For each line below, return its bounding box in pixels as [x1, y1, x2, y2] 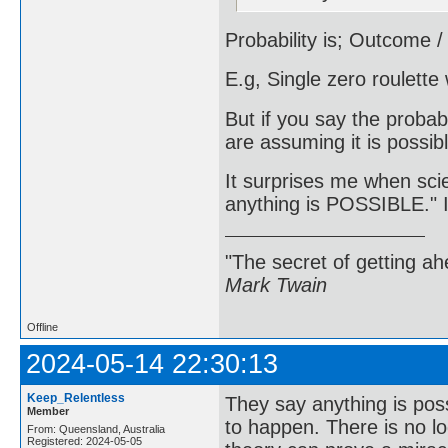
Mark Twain [225, 273, 327, 296]
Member [27, 404, 69, 417]
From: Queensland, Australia [27, 422, 165, 435]
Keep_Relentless [27, 390, 125, 405]
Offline [27, 320, 58, 333]
